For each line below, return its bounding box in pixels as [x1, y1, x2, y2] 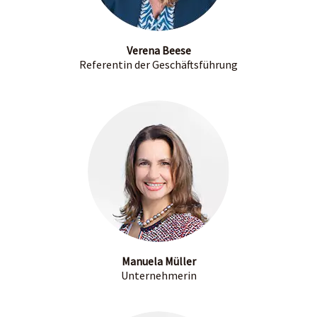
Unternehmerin [120, 268, 197, 283]
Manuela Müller [121, 254, 196, 269]
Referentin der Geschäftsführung [79, 57, 238, 72]
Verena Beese [126, 43, 191, 58]
